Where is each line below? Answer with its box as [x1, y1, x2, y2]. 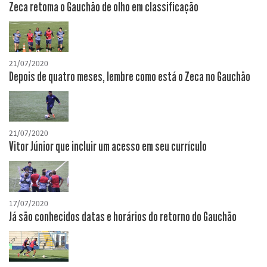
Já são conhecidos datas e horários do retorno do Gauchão [9, 209, 237, 225]
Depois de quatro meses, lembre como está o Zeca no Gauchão [9, 69, 250, 85]
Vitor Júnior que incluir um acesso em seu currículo [9, 139, 207, 155]
